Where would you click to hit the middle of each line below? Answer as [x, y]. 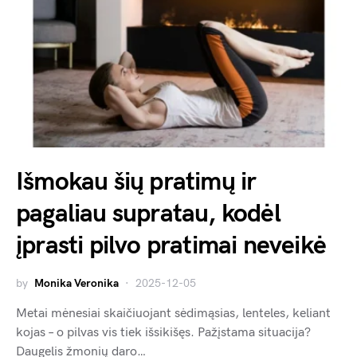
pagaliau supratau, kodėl [148, 214]
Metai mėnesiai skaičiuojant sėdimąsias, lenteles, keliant [173, 314]
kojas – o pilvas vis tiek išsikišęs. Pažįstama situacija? [163, 333]
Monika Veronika [76, 284]
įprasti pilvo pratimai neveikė [171, 246]
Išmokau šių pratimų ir [136, 182]
